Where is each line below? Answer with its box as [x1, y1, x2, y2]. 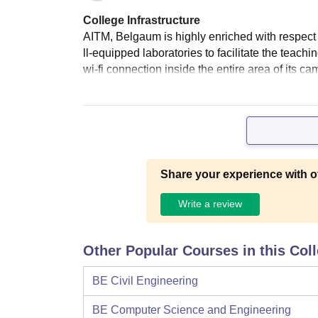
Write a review [177, 198, 242, 210]
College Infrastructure [83, 13, 200, 26]
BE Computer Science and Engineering [92, 303, 291, 316]
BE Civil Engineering [92, 274, 198, 287]
